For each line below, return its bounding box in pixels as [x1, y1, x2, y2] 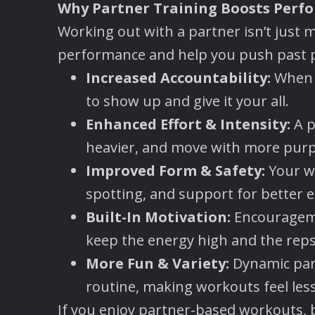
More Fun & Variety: [86, 254, 233, 273]
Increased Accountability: [86, 68, 271, 87]
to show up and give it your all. [86, 91, 289, 110]
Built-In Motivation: [86, 207, 234, 226]
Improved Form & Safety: [86, 161, 269, 180]
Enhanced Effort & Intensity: [86, 115, 290, 134]
